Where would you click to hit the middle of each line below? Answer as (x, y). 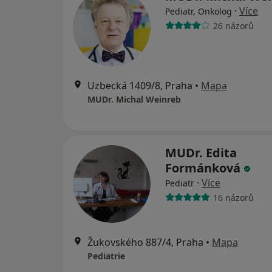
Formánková (204, 168)
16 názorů (233, 197)
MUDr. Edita (201, 153)
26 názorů (233, 25)
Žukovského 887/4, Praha (145, 242)
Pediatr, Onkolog (199, 11)
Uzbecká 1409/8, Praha (140, 86)
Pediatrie (106, 256)
